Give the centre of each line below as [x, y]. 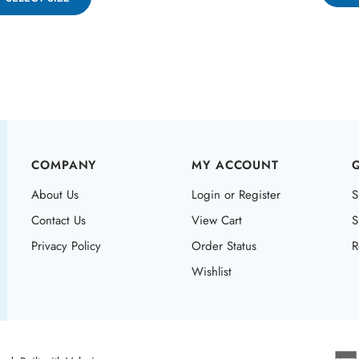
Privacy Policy [66, 240]
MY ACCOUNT [235, 159]
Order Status [224, 240]
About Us [55, 189]
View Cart [217, 214]
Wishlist [212, 266]
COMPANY [64, 159]
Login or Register [236, 189]
